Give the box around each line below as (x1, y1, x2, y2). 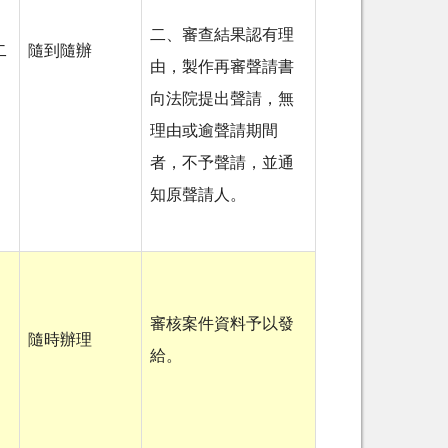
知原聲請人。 (150, 187, 246, 204)
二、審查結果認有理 (150, 27, 294, 44)
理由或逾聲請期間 (150, 123, 278, 140)
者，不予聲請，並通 (150, 155, 294, 172)
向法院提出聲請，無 (150, 91, 294, 108)
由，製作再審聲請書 (150, 59, 294, 76)
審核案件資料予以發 (150, 316, 294, 333)
